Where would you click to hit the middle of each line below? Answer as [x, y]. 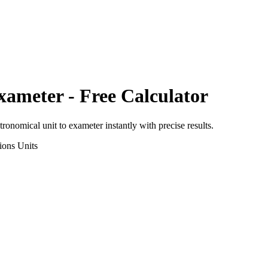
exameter [86, 125]
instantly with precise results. [158, 125]
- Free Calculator [136, 96]
